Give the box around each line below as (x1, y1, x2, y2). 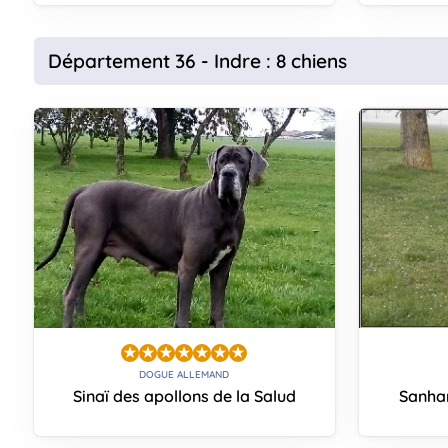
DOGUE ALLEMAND (139, 368, 230, 382)
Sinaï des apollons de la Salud (72, 385, 296, 406)
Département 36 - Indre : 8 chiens (47, 48, 347, 73)
